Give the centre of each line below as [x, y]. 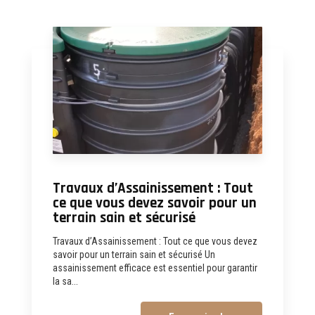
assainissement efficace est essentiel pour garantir [155, 268]
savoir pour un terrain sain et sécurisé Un [134, 254]
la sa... [65, 281]
